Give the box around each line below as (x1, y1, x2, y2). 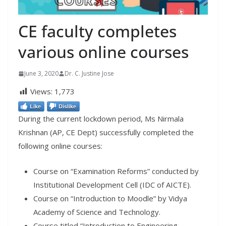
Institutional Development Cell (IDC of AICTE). (33, 179, 191, 190)
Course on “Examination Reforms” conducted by (33, 165, 199, 176)
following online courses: (18, 141, 102, 151)
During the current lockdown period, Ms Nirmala (18, 114, 184, 124)
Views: (30, 86, 52, 97)
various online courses (18, 41, 189, 63)
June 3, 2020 (24, 69, 59, 78)
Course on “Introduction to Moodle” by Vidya (33, 193, 187, 203)
